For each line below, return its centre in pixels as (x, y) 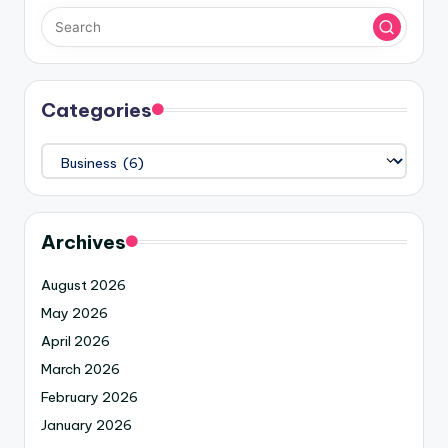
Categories (96, 110)
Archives (83, 242)
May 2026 (74, 313)
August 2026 (83, 285)
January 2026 (86, 425)
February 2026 (89, 397)
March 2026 (80, 369)
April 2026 (75, 341)
